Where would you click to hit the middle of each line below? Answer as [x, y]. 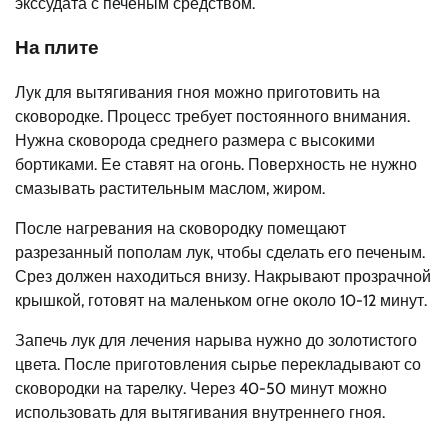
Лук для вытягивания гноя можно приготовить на [197, 92]
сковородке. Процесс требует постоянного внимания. [212, 116]
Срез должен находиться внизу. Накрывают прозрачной [223, 276]
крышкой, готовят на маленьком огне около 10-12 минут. [221, 300]
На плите [57, 48]
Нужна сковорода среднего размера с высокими [195, 140]
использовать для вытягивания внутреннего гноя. [200, 412]
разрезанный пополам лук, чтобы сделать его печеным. [220, 252]
